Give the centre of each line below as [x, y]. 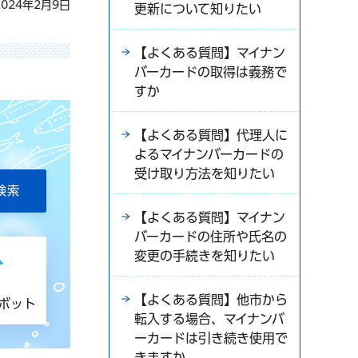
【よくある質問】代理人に [211, 135]
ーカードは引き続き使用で [211, 338]
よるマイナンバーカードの [209, 154]
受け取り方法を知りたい [205, 173]
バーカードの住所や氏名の [211, 237]
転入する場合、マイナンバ [209, 319]
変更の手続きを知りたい [205, 256]
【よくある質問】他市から [211, 300]
